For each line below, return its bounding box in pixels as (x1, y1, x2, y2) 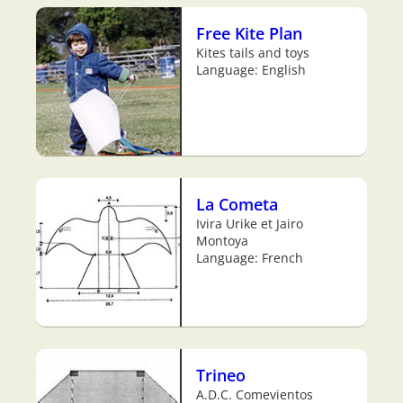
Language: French (196, 249, 303, 267)
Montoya (196, 232, 248, 250)
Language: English (196, 61, 306, 79)
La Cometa (196, 193, 278, 216)
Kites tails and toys (196, 44, 309, 62)
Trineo (196, 363, 246, 387)
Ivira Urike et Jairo (196, 215, 303, 233)
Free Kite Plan (196, 22, 302, 45)
